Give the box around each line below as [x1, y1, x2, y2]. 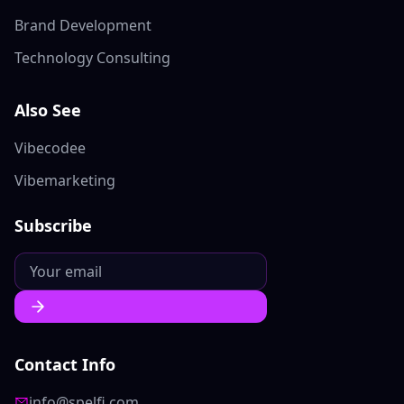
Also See [14, 99, 81, 121]
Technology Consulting [14, 48, 170, 68]
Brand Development [14, 15, 151, 35]
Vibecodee [14, 138, 86, 158]
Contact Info [14, 353, 115, 375]
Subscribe [14, 215, 92, 236]
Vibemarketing [14, 170, 115, 190]
